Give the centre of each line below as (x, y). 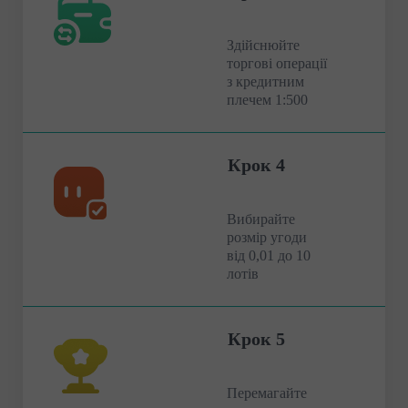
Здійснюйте (263, 45)
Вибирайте (261, 219)
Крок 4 (256, 164)
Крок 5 (256, 338)
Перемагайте (267, 393)
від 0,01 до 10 (269, 255)
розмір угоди (267, 237)
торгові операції (277, 63)
